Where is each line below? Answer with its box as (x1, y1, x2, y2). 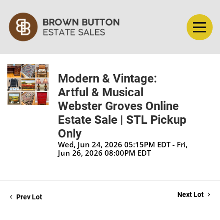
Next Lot (177, 191, 205, 199)
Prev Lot (15, 193, 42, 201)
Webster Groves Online (58, 99, 179, 113)
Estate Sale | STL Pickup (58, 113, 187, 127)
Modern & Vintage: (58, 72, 157, 86)
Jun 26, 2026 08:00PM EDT (58, 148, 151, 158)
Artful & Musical (58, 85, 143, 100)
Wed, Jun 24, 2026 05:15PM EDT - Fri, (58, 139, 188, 150)
